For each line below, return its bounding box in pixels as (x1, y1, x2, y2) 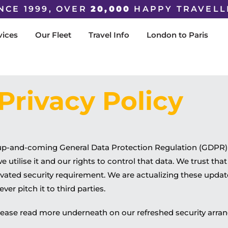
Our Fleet (35, 30, 71, 40)
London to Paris (146, 30, 208, 40)
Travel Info (88, 30, 129, 40)
